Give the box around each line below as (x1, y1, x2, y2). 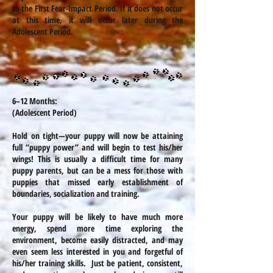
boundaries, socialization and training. (12, 188, 140, 199)
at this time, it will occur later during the (12, 14, 183, 26)
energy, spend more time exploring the (12, 222, 183, 234)
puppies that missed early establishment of (12, 176, 183, 188)
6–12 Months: (12, 95, 57, 107)
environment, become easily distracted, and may (12, 234, 183, 246)
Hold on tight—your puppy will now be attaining (12, 130, 183, 141)
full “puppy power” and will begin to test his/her (12, 141, 183, 153)
